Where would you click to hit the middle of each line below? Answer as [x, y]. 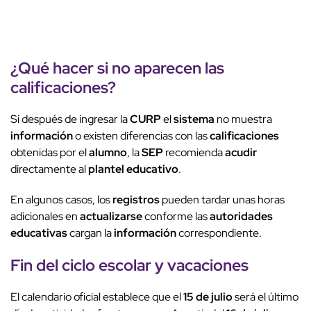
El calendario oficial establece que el [97, 296]
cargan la [91, 233]
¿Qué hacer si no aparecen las [117, 67]
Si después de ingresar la [70, 119]
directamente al [49, 169]
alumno [108, 152]
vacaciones [208, 264]
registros [136, 199]
